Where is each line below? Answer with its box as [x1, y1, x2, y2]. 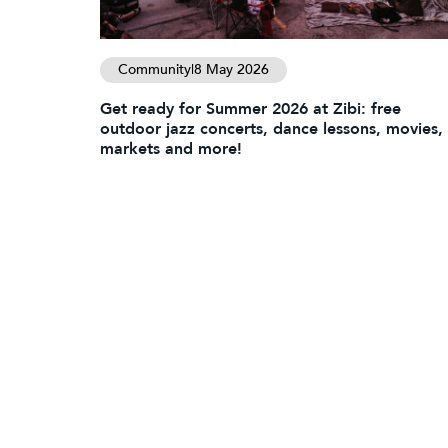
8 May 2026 [194, 59, 269, 79]
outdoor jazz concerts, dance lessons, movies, [100, 117, 443, 140]
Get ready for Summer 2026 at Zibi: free [100, 97, 401, 120]
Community [118, 59, 191, 79]
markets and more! [100, 137, 252, 160]
